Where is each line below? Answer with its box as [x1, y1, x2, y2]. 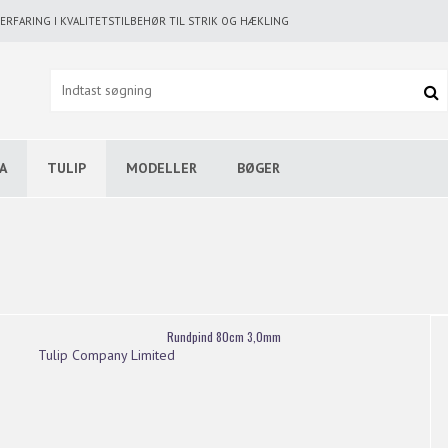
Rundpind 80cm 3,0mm [166, 327, 281, 345]
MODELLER [126, 158, 197, 177]
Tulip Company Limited [37, 345, 175, 364]
